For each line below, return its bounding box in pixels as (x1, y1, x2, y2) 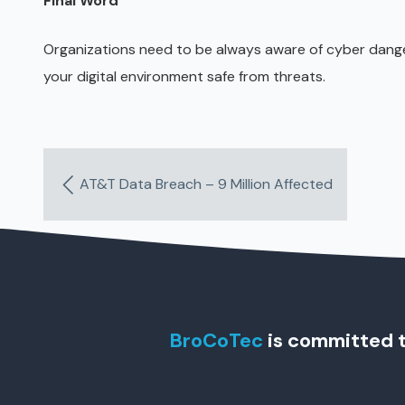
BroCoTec (168, 327, 263, 353)
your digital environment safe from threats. (43, 67, 325, 86)
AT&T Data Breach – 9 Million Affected (80, 174, 333, 193)
